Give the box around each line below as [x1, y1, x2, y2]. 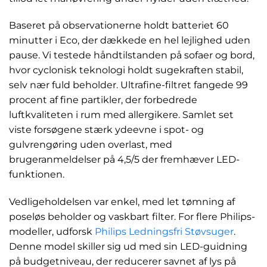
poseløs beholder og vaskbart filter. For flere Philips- [9, 211, 255, 223]
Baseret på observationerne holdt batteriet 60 [9, 20, 229, 32]
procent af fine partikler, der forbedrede [9, 94, 197, 106]
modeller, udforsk [9, 226, 95, 238]
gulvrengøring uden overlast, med [9, 139, 172, 151]
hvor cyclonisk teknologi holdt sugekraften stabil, [9, 64, 243, 76]
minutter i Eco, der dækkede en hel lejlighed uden [9, 35, 250, 46]
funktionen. [9, 169, 64, 181]
